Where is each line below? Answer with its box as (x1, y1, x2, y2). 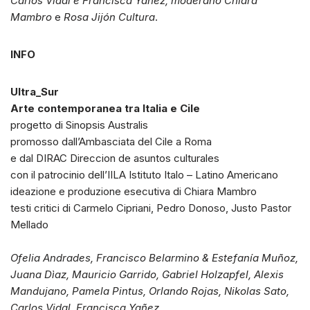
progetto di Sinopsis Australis (10, 118, 148, 132)
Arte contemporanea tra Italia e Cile (10, 102, 200, 116)
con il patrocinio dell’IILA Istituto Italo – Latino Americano (10, 168, 278, 182)
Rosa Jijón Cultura (64, 10, 155, 24)
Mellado (10, 218, 48, 232)
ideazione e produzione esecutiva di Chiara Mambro (10, 185, 257, 199)
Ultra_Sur (10, 85, 59, 99)
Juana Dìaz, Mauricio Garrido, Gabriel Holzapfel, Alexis (10, 268, 284, 282)
